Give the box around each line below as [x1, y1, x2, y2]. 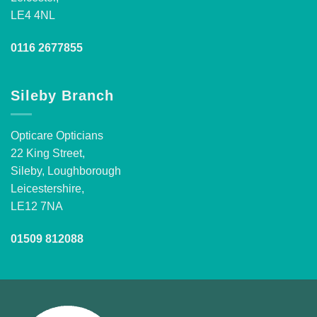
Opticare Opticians [11, 129, 103, 142]
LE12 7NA [11, 200, 63, 212]
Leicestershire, [11, 182, 84, 195]
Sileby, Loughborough [11, 164, 121, 177]
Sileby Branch [11, 88, 114, 104]
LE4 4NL [11, 8, 55, 21]
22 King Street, [11, 146, 85, 159]
